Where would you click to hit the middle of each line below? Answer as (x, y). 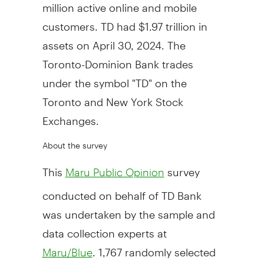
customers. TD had (90, 21)
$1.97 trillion (167, 21)
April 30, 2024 (127, 40)
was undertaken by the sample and (128, 209)
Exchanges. (70, 115)
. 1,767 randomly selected (154, 247)
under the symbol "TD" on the (114, 78)
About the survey (75, 141)
